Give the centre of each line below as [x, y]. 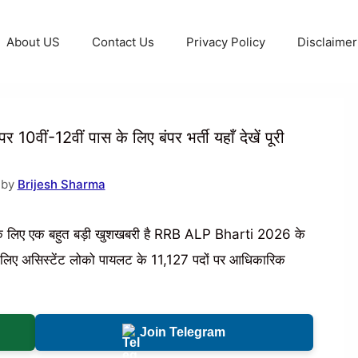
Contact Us [123, 42]
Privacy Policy [225, 42]
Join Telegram [183, 332]
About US [33, 42]
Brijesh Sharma [61, 184]
